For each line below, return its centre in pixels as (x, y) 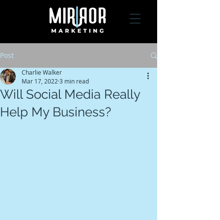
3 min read (74, 81)
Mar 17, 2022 (40, 81)
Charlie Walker (42, 72)
